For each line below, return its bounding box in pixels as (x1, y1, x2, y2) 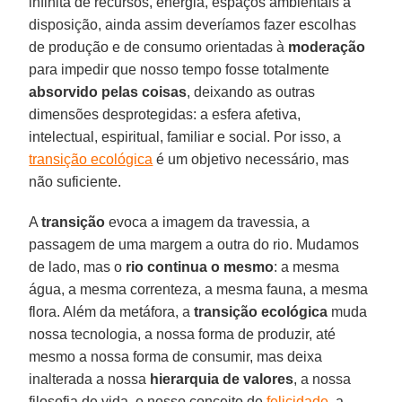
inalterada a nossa (29, 371, 151, 387)
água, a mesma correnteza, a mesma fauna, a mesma (29, 281, 369, 297)
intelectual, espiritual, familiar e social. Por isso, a (29, 128, 342, 144)
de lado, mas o (29, 258, 127, 275)
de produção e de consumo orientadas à (29, 39, 289, 55)
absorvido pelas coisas (29, 83, 188, 100)
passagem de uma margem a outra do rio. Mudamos (29, 236, 360, 252)
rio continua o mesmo (126, 258, 275, 275)
